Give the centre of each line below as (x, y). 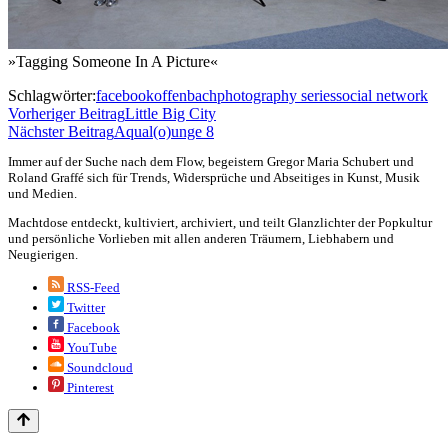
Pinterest (89, 387)
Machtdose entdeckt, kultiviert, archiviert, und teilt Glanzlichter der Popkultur (220, 222)
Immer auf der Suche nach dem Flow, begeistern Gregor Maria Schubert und (211, 161)
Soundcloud (98, 367)
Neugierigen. (43, 254)
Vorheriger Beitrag (66, 113)
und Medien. (42, 193)
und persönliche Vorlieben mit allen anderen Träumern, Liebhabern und (201, 238)
